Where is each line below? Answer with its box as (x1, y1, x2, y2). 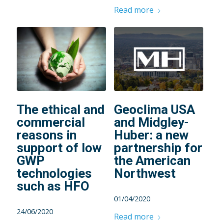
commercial (16, 115, 85, 130)
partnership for (113, 140, 202, 156)
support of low (16, 140, 102, 156)
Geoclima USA (113, 102, 195, 117)
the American (113, 153, 191, 168)
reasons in (16, 128, 77, 143)
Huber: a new (113, 128, 189, 143)
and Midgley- (113, 115, 189, 130)
